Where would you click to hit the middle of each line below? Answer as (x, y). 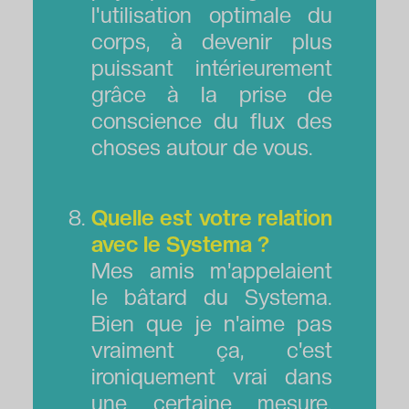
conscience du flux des (212, 121)
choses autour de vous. (202, 147)
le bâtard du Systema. (212, 297)
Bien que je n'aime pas (212, 323)
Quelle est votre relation (212, 217)
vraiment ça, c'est (212, 350)
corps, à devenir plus (212, 41)
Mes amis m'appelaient (212, 270)
